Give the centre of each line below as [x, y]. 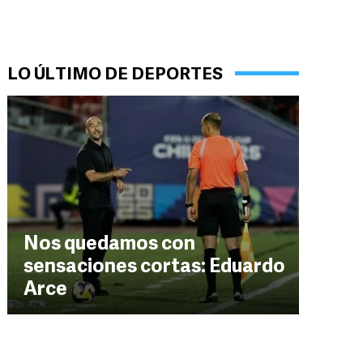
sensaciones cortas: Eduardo [154, 267]
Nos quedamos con [109, 245]
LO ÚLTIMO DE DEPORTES [115, 75]
